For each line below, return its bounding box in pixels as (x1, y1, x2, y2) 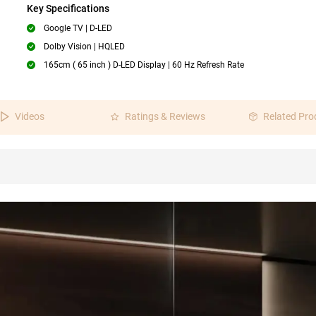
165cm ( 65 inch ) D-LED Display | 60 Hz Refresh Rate (43, 60, 244, 70)
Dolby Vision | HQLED (43, 42, 125, 51)
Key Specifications (26, 3, 109, 14)
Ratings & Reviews (125, 111, 205, 122)
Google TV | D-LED (43, 23, 112, 33)
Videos (15, 111, 44, 122)
